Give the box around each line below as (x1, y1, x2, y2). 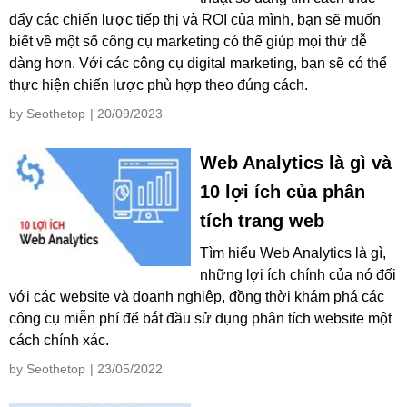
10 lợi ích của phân (200, 182, 365, 203)
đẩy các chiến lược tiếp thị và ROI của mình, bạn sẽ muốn (9, 12, 381, 28)
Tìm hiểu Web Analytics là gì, (200, 245, 386, 262)
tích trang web (200, 211, 324, 232)
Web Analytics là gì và (200, 153, 392, 174)
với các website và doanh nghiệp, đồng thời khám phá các (9, 289, 384, 305)
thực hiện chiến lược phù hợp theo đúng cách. (9, 77, 308, 94)
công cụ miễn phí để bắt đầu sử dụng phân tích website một (9, 311, 392, 327)
